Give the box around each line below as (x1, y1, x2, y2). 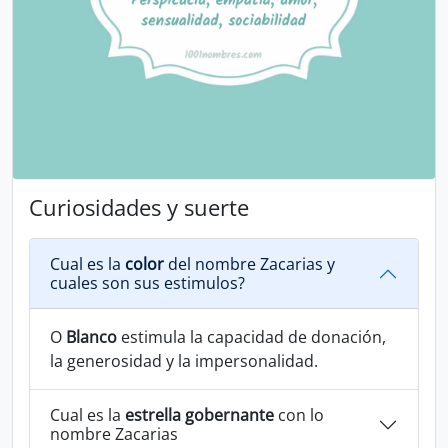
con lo (274, 404, 324, 426)
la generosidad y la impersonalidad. (50, 350, 318, 372)
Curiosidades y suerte (29, 193, 249, 222)
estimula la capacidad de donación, (117, 326, 386, 348)
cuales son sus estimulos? (50, 272, 245, 294)
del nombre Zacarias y (164, 253, 335, 275)
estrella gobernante (125, 404, 274, 426)
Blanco (66, 326, 117, 348)
